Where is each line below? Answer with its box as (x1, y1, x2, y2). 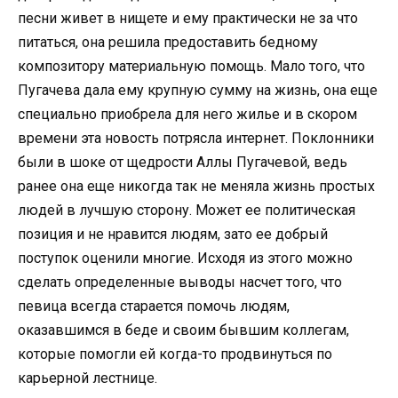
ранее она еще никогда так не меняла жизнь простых (18, 178, 375, 195)
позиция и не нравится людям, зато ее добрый (18, 226, 328, 243)
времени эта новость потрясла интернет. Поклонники (18, 130, 374, 147)
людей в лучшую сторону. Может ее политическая (18, 202, 355, 219)
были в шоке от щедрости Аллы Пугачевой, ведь (18, 154, 347, 171)
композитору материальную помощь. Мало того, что (18, 58, 365, 76)
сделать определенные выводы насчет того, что (18, 274, 342, 291)
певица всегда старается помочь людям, (18, 298, 290, 315)
